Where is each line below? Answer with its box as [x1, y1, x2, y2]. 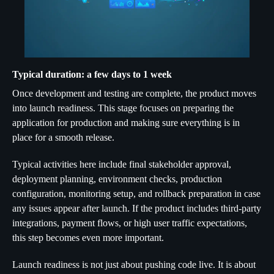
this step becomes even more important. [12, 232, 164, 243]
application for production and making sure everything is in [12, 117, 240, 128]
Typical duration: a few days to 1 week [12, 69, 172, 80]
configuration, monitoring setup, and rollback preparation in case [12, 188, 261, 199]
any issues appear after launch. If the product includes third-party [12, 203, 261, 214]
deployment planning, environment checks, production [12, 174, 222, 185]
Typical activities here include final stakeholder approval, [12, 159, 231, 170]
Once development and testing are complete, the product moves [12, 88, 256, 99]
